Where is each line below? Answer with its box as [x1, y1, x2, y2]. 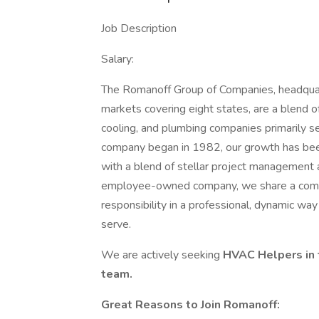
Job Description [101, 21, 177, 36]
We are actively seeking [101, 247, 223, 263]
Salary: [101, 51, 134, 67]
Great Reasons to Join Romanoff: [101, 297, 280, 313]
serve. [101, 216, 131, 232]
